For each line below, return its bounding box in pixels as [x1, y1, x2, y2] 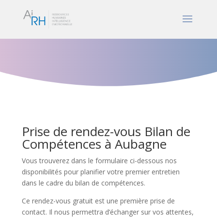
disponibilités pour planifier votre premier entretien [21, 167, 180, 176]
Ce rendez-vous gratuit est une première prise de [21, 196, 175, 205]
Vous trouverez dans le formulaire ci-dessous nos [21, 156, 177, 165]
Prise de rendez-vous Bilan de [21, 123, 190, 140]
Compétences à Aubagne [21, 135, 167, 153]
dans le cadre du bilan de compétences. [21, 178, 145, 187]
